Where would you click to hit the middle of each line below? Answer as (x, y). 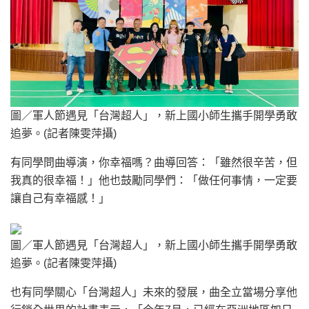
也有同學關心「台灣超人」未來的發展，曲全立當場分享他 (154, 292)
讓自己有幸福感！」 (60, 198)
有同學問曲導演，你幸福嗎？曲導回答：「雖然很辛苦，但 (154, 162)
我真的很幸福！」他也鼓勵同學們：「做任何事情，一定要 (154, 180)
